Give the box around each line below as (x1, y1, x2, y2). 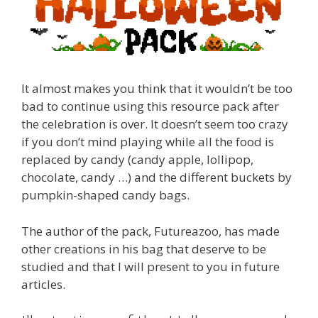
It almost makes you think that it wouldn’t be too (21, 80, 292, 97)
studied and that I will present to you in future (21, 258, 280, 275)
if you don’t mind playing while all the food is (21, 133, 274, 150)
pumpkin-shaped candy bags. (21, 187, 190, 203)
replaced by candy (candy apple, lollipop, (21, 151, 253, 168)
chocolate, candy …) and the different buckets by (21, 169, 292, 185)
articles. (21, 275, 65, 292)
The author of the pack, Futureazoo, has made (21, 222, 280, 239)
